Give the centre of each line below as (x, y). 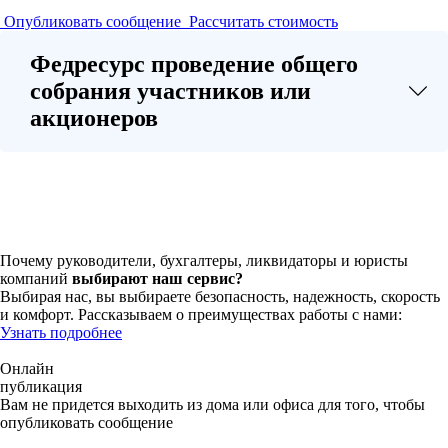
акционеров (94, 118)
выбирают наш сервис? (157, 278)
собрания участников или (170, 91)
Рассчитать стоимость (263, 21)
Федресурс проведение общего (194, 64)
